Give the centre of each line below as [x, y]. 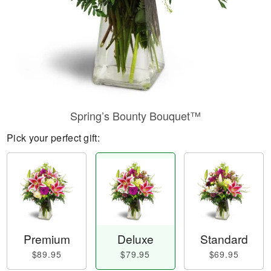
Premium [47, 239]
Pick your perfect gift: [53, 138]
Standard [224, 239]
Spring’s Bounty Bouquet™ [135, 116]
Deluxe [135, 239]
